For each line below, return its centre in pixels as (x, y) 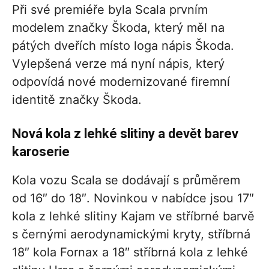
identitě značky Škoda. (77, 100)
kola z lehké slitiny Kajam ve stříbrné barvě (133, 216)
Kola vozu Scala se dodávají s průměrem (126, 180)
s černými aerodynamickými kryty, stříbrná (131, 234)
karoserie (41, 152)
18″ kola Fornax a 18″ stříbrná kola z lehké (130, 252)
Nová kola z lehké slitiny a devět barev (125, 134)
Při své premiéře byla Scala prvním (110, 10)
